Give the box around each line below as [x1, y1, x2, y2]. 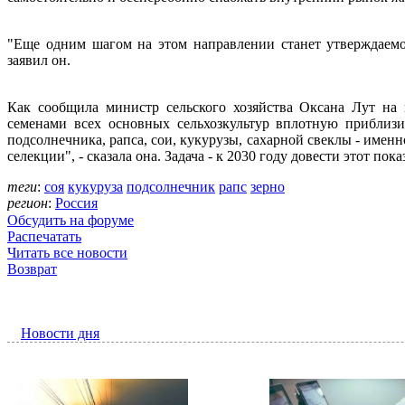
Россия [55, 195, 98, 212]
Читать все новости [7, 245, 127, 261]
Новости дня [21, 325, 99, 342]
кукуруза [68, 179, 123, 195]
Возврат [7, 261, 57, 278]
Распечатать [7, 229, 81, 245]
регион [7, 195, 48, 212]
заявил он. [7, 52, 71, 69]
